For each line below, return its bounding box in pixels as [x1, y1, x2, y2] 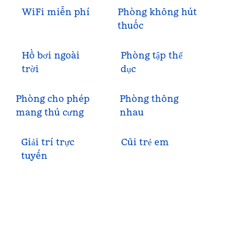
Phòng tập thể [120, 49, 183, 61]
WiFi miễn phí [22, 6, 90, 18]
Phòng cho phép [16, 93, 90, 104]
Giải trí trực [21, 136, 74, 148]
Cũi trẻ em [121, 136, 169, 148]
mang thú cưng [16, 106, 84, 118]
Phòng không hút [117, 6, 197, 18]
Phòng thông [120, 93, 179, 104]
